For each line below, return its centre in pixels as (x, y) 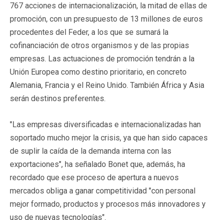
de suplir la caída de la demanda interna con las (91, 151)
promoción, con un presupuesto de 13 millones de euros (106, 19)
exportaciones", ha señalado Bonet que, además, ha (97, 164)
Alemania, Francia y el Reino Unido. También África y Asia (107, 85)
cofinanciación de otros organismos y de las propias (99, 45)
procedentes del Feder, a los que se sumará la (89, 32)
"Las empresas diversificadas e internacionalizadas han (105, 124)
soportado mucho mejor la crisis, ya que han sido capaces (109, 137)
